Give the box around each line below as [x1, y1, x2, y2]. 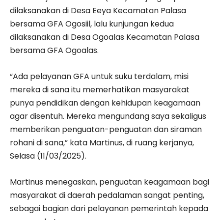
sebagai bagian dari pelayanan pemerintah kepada [10, 202, 208, 214]
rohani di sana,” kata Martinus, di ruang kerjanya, [10, 137, 194, 148]
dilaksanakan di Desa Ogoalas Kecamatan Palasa [10, 31, 199, 43]
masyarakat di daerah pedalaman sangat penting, [10, 189, 204, 201]
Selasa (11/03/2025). [10, 150, 86, 162]
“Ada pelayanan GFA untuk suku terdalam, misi [10, 70, 189, 82]
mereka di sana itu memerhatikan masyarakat [10, 83, 190, 95]
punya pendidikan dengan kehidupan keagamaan [10, 97, 200, 109]
